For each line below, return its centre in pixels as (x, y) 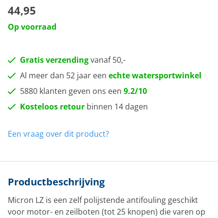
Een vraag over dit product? (58, 134)
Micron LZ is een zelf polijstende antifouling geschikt (103, 200)
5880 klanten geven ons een (72, 91)
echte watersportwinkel (155, 75)
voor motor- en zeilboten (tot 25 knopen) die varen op (107, 212)
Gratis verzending (54, 60)
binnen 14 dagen (116, 107)
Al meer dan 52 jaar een (64, 75)
